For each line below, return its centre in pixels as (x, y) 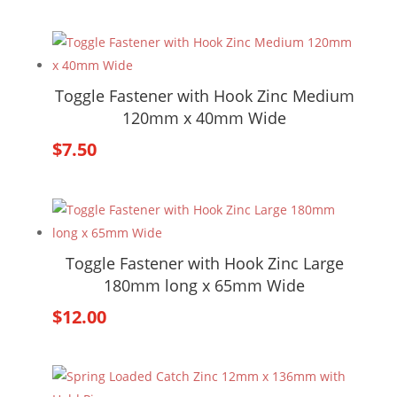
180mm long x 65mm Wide (205, 285)
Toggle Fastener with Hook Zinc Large (204, 263)
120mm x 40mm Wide (205, 118)
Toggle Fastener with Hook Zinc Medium (204, 96)
